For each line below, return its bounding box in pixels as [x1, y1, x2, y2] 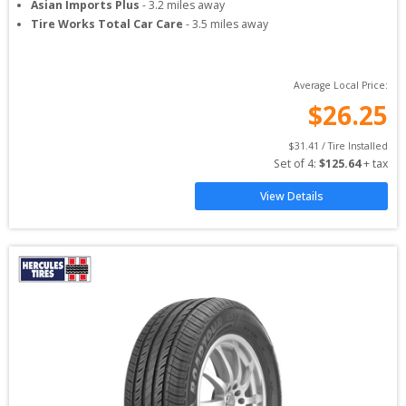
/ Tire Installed [319, 140, 388, 152]
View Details [259, 188, 324, 204]
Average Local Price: [294, 79, 388, 92]
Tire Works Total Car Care [31, 16, 183, 32]
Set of [274, 156, 307, 171]
